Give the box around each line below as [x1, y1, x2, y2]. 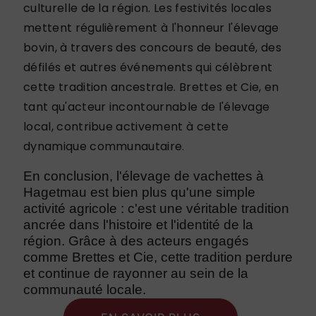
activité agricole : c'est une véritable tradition [23, 200, 289, 216]
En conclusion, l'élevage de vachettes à [23, 168, 264, 183]
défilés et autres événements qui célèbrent [23, 59, 273, 75]
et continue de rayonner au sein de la [23, 265, 248, 281]
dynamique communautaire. [23, 138, 185, 154]
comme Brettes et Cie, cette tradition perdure [23, 249, 293, 265]
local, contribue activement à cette [23, 118, 229, 135]
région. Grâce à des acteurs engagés [23, 233, 249, 248]
